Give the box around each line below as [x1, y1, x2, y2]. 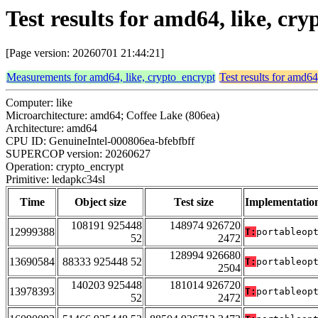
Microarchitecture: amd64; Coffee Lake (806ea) [6, 109, 219, 122]
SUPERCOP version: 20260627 [6, 148, 150, 160]
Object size [75, 196, 126, 209]
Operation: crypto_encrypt [6, 160, 124, 173]
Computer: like [6, 97, 72, 109]
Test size [173, 196, 214, 209]
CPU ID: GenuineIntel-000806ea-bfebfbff [6, 135, 194, 148]
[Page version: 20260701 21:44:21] [6, 47, 164, 60]
